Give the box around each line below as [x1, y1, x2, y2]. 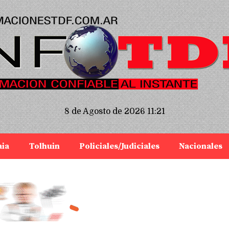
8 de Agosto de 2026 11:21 [64, 107, 165, 116]
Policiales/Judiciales [79, 141, 159, 151]
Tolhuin [29, 141, 60, 151]
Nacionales [179, 141, 223, 151]
